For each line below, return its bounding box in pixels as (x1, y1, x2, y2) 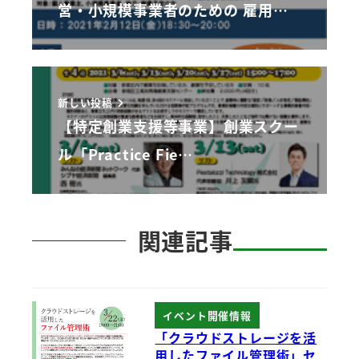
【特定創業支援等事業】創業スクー (58, 115, 299, 136)
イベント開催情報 (163, 307, 252, 323)
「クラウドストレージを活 (155, 327, 317, 347)
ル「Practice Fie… (58, 143, 193, 164)
